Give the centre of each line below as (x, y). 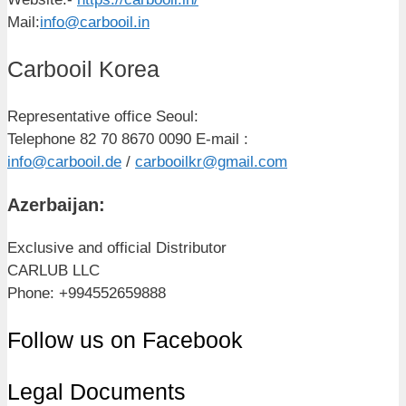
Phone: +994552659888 (87, 293)
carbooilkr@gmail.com (211, 161)
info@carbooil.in (95, 23)
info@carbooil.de (64, 161)
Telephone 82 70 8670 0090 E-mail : (128, 139)
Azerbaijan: (56, 204)
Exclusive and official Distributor (119, 247)
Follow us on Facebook (125, 339)
